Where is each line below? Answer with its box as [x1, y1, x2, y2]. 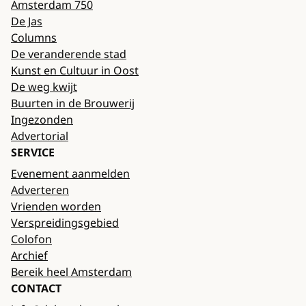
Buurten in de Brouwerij [11, 96, 135, 111]
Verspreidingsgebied [11, 215, 119, 231]
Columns [11, 30, 57, 46]
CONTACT [11, 281, 61, 296]
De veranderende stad [11, 46, 126, 62]
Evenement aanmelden [11, 166, 130, 182]
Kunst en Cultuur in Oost [11, 63, 139, 79]
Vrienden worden [11, 199, 101, 214]
